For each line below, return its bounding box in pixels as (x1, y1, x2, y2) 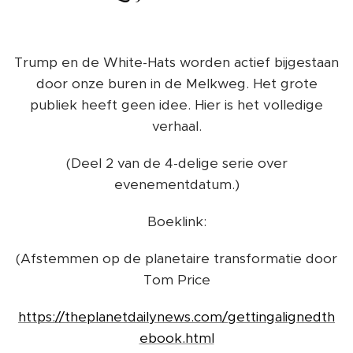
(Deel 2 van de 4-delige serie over (65, 154, 288, 172)
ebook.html (139, 329, 214, 347)
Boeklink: (147, 213, 206, 230)
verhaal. (151, 117, 202, 135)
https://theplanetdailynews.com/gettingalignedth (18, 308, 335, 325)
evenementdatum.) (113, 176, 240, 193)
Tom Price (143, 271, 210, 288)
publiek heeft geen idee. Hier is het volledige (30, 96, 323, 113)
